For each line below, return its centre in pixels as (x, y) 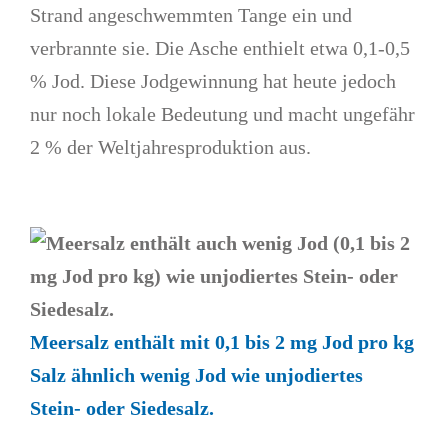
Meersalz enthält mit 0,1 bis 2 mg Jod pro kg (222, 342)
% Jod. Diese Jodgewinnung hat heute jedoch (213, 81)
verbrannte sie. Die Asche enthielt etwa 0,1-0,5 (220, 48)
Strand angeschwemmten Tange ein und (191, 15)
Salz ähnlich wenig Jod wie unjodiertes (197, 375)
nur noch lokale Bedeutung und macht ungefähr (223, 114)
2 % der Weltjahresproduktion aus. (171, 147)
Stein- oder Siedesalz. (122, 408)
